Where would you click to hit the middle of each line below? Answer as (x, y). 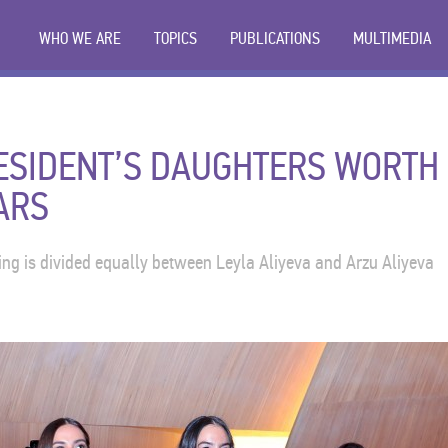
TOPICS (175, 38)
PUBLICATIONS (275, 38)
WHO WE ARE (80, 38)
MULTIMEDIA (392, 38)
